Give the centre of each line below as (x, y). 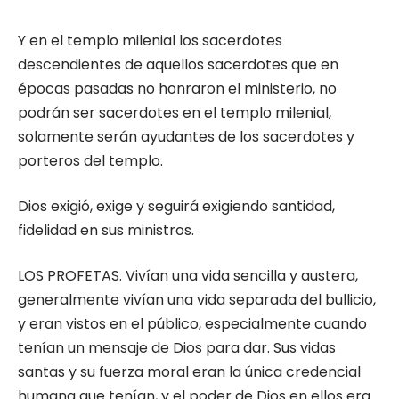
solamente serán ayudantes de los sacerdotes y (186, 137)
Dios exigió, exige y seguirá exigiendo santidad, (176, 207)
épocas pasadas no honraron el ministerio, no (177, 89)
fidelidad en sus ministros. (106, 231)
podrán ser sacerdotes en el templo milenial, (175, 113)
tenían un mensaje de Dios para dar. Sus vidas (177, 348)
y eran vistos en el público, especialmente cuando (192, 324)
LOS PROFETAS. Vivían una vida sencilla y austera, (188, 276)
